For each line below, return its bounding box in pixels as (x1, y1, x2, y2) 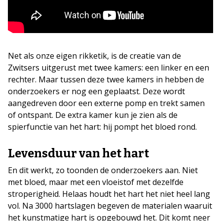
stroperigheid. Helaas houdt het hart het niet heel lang (8, 188, 210, 200)
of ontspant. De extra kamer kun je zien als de (8, 110, 178, 121)
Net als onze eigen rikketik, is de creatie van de (8, 50, 181, 62)
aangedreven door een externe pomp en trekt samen (8, 98, 205, 109)
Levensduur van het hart (8, 147, 149, 161)
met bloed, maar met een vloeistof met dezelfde (8, 177, 184, 188)
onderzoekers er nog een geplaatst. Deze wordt (8, 86, 185, 97)
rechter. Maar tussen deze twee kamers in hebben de (8, 74, 204, 85)
